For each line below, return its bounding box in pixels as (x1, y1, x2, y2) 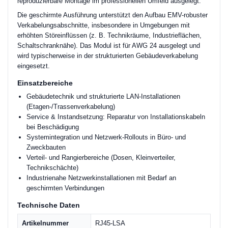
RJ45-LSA (95, 219, 125, 227)
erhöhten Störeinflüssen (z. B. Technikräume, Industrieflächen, (17, 32, 202, 39)
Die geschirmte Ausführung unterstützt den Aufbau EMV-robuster (17, 11, 208, 19)
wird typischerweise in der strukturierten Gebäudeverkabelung (17, 52, 198, 60)
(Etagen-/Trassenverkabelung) (26, 103, 115, 110)
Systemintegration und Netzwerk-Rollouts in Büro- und (26, 133, 186, 141)
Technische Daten (17, 201, 80, 209)
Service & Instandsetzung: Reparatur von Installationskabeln (26, 113, 205, 121)
